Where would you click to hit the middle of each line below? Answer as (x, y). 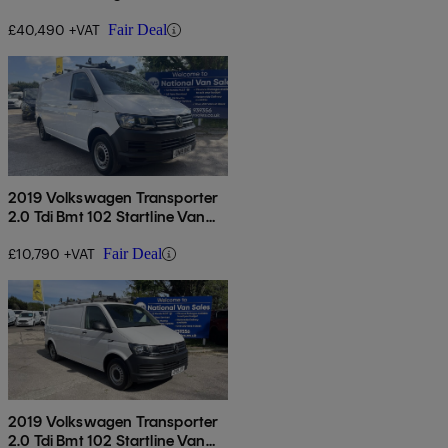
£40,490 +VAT (54, 30)
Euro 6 (30, 236)
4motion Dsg (52, 12)
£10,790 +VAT (51, 254)
